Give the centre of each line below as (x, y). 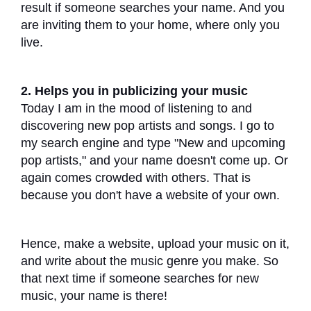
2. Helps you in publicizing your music (134, 91)
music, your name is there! (96, 295)
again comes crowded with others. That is (136, 177)
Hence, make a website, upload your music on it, (155, 243)
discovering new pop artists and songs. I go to (148, 125)
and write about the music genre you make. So (150, 261)
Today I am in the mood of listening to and (136, 108)
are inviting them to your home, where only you (150, 25)
